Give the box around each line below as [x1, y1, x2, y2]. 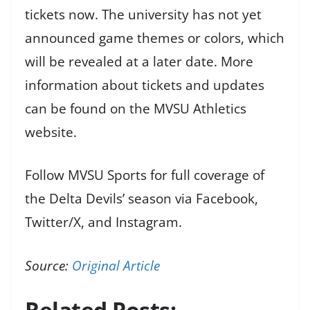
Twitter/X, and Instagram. [25, 213, 182, 232]
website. [25, 122, 77, 141]
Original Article [72, 256, 160, 275]
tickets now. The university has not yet [25, 5, 262, 24]
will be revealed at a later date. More [25, 52, 253, 71]
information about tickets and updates [25, 75, 264, 94]
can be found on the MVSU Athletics [25, 99, 246, 118]
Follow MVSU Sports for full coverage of [25, 166, 264, 185]
